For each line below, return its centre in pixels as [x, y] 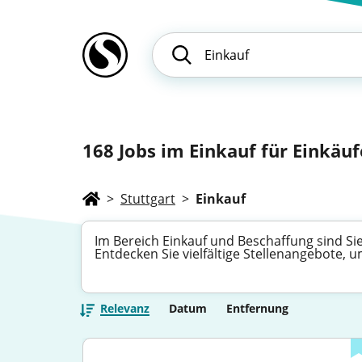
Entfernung [257, 308]
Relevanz [125, 308]
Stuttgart [148, 199]
